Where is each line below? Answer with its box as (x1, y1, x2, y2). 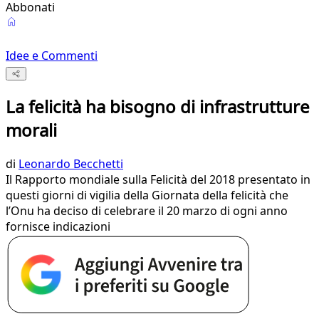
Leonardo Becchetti (19, 156, 123, 172)
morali (6, 118, 57, 142)
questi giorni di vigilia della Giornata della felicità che (6, 187, 288, 204)
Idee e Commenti (6, 48, 98, 63)
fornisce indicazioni (6, 219, 110, 235)
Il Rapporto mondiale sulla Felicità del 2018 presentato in (6, 172, 310, 188)
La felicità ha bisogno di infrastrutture (6, 95, 310, 119)
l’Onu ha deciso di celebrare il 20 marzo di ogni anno (6, 203, 288, 219)
